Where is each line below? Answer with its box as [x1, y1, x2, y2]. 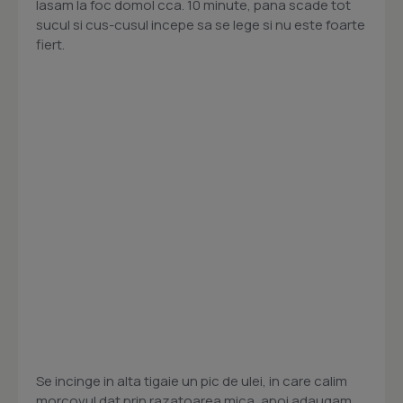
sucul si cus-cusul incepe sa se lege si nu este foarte [36, 15, 365, 35]
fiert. [36, 35, 65, 55]
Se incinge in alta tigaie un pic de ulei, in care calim [36, 372, 347, 391]
